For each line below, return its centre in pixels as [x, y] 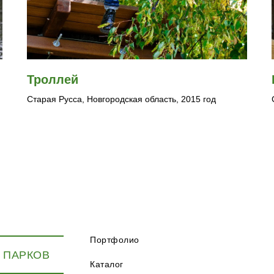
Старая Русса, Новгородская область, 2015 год [121, 99]
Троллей [53, 80]
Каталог [107, 265]
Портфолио [115, 240]
